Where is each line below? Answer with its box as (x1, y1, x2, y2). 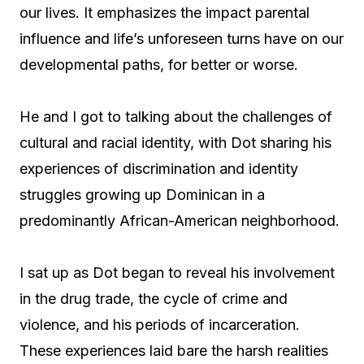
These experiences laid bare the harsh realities (19, 342, 328, 359)
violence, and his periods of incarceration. (19, 316, 300, 333)
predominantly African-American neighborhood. (19, 212, 340, 229)
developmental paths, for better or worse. (19, 56, 298, 73)
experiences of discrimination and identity (19, 160, 298, 177)
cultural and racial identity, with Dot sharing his (19, 134, 331, 151)
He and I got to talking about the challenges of (19, 108, 332, 125)
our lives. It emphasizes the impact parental (19, 4, 310, 21)
